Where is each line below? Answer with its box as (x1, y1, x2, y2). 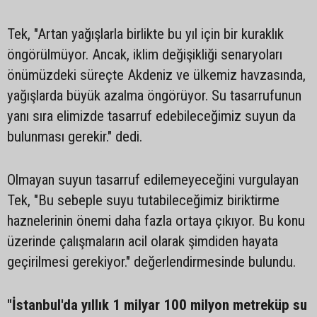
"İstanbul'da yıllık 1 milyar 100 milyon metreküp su (7, 296, 307, 313)
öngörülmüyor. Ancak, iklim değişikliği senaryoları (7, 46, 282, 63)
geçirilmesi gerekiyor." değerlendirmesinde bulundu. (7, 253, 296, 270)
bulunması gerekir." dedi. (7, 128, 142, 145)
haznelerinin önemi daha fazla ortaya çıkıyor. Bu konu (7, 212, 305, 229)
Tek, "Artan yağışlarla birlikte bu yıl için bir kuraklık (7, 25, 284, 42)
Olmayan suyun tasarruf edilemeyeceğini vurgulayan (7, 171, 299, 188)
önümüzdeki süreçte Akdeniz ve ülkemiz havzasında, (7, 67, 306, 83)
